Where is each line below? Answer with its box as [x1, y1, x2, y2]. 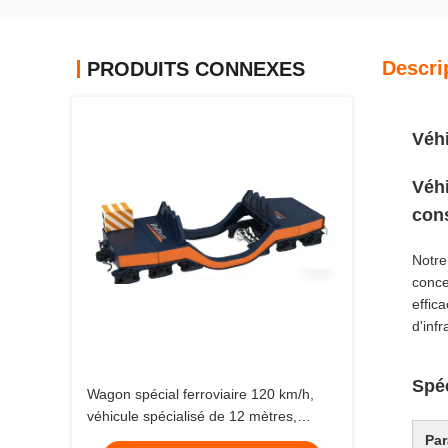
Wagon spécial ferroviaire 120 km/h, [87, 386, 314, 402]
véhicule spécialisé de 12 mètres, [87, 408, 297, 424]
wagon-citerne [87, 430, 177, 446]
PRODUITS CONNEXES [87, 58, 305, 80]
